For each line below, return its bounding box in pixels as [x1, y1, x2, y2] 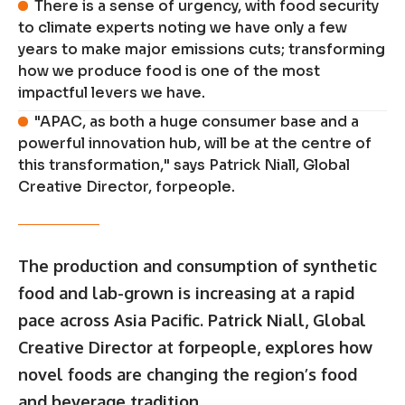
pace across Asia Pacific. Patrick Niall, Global [18, 309, 366, 330]
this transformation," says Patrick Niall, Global [18, 155, 350, 174]
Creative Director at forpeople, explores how [18, 336, 372, 357]
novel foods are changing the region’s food [18, 363, 357, 384]
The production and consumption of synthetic [18, 255, 377, 276]
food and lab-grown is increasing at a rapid [18, 282, 354, 303]
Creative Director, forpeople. [18, 176, 235, 196]
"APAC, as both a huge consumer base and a [34, 111, 360, 131]
